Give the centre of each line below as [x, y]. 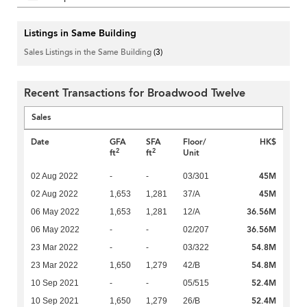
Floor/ [194, 142]
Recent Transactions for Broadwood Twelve [135, 94]
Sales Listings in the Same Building [89, 52]
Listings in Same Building [80, 34]
